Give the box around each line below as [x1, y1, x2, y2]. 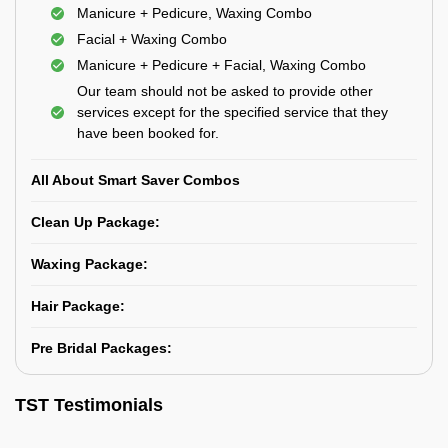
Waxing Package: [31, 256, 148, 272]
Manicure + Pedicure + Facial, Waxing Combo [77, 57, 366, 73]
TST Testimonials [15, 395, 163, 415]
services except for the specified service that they [77, 104, 388, 120]
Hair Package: [31, 298, 125, 314]
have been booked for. [77, 125, 219, 141]
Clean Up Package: [31, 214, 160, 230]
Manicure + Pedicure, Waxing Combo [77, 5, 312, 21]
